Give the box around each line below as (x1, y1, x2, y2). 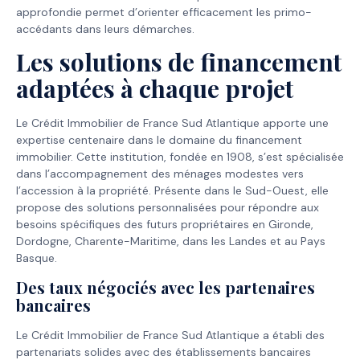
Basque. (16, 251, 57, 266)
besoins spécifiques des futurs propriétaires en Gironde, (16, 217, 313, 232)
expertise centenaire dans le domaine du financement (16, 133, 302, 148)
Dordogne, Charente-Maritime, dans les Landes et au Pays (16, 234, 325, 249)
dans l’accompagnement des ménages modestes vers (16, 166, 304, 182)
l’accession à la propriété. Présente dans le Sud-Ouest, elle (16, 183, 329, 198)
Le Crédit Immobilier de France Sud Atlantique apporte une (16, 116, 329, 131)
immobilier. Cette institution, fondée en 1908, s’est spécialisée (16, 149, 344, 165)
